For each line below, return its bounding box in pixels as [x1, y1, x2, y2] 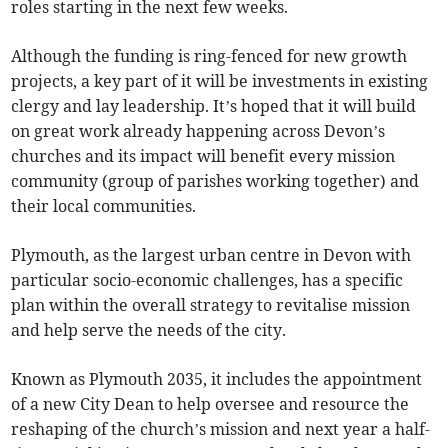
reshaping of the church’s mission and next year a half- [11, 419, 431, 440]
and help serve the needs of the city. [11, 320, 287, 341]
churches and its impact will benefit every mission [11, 146, 396, 167]
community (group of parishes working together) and [11, 171, 420, 192]
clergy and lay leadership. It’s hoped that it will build [11, 96, 417, 117]
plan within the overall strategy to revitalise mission [11, 295, 411, 316]
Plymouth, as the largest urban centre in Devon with [11, 245, 412, 266]
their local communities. [11, 196, 197, 217]
